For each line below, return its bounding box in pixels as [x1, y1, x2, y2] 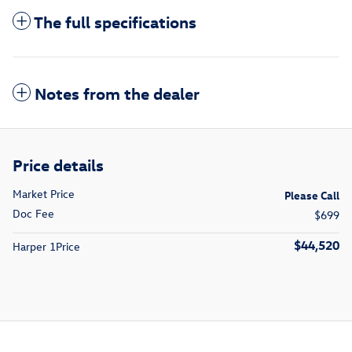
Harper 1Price [13, 239, 80, 255]
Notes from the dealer [35, 82, 200, 104]
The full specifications [34, 11, 196, 32]
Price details [13, 154, 104, 175]
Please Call [284, 188, 339, 203]
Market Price [13, 186, 75, 202]
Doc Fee [13, 206, 54, 222]
